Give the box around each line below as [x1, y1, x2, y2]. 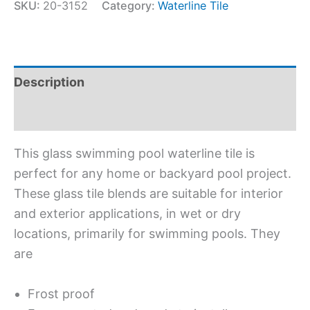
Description [14, 74, 84, 89]
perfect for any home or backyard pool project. [14, 165, 291, 181]
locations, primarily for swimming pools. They [14, 226, 280, 241]
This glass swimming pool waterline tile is [14, 145, 255, 161]
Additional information [14, 107, 148, 122]
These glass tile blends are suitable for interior [14, 185, 283, 201]
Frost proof [28, 286, 95, 301]
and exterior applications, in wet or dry [14, 206, 241, 221]
